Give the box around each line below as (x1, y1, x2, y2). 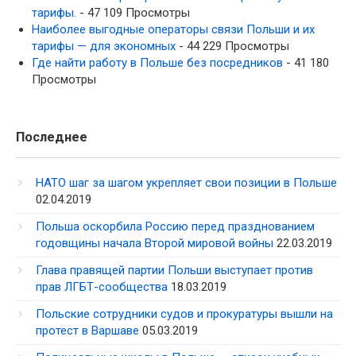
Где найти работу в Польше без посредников (32, 55, 283, 70)
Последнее (16, 129, 87, 145)
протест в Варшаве (36, 323, 139, 338)
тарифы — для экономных (32, 38, 176, 53)
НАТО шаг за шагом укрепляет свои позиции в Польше (36, 175, 337, 190)
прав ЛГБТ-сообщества (36, 279, 168, 294)
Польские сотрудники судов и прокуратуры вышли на (36, 306, 333, 321)
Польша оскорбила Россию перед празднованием (36, 219, 315, 234)
